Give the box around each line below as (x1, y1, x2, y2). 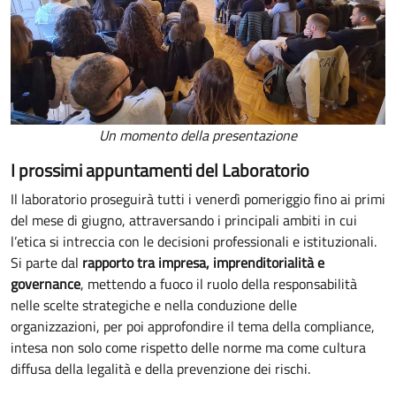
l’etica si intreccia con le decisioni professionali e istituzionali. (11, 231, 377, 253)
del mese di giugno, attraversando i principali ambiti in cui (11, 209, 357, 232)
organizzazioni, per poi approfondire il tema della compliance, (11, 316, 375, 338)
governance (11, 273, 80, 295)
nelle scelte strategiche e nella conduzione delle (11, 294, 297, 316)
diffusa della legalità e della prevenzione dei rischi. (11, 358, 310, 380)
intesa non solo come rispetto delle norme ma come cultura (11, 337, 366, 359)
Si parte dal (11, 252, 82, 274)
